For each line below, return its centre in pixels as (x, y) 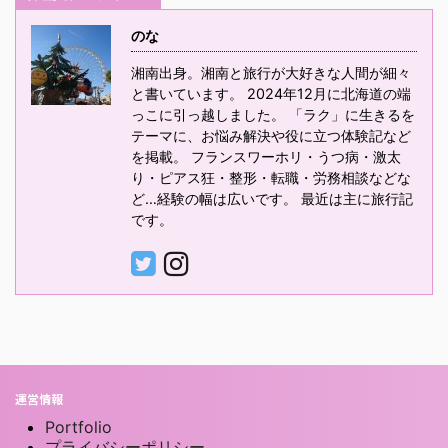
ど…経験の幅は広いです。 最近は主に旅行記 (272, 198)
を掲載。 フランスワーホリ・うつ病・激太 (266, 156)
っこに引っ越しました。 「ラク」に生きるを (273, 114)
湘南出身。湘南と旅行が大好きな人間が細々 (271, 72)
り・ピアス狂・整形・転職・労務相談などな (271, 177)
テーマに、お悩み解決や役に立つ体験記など (271, 135)
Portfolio (78, 427)
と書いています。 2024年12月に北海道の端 (271, 93)
